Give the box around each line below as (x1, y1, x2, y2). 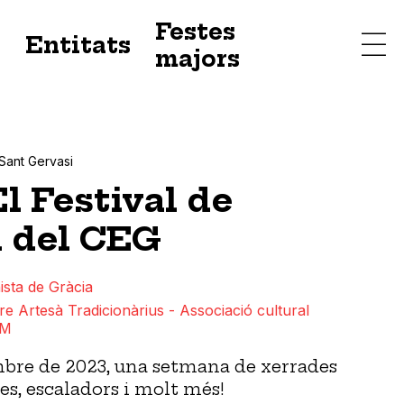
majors (154, 45, 240, 72)
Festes (154, 18, 235, 45)
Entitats (24, 32, 131, 59)
